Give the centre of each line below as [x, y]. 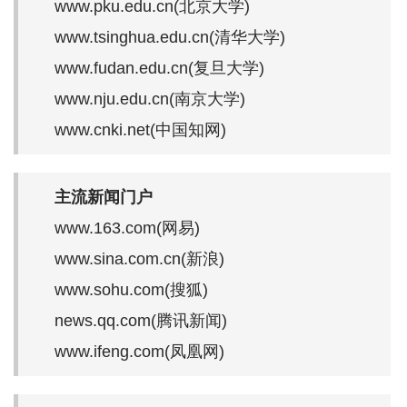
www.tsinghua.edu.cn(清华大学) [170, 37]
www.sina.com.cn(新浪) [139, 258]
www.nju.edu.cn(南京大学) [150, 99]
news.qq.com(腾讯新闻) [141, 320]
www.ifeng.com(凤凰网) [139, 351]
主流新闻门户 [104, 197]
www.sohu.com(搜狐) [131, 289]
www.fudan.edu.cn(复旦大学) [159, 68]
